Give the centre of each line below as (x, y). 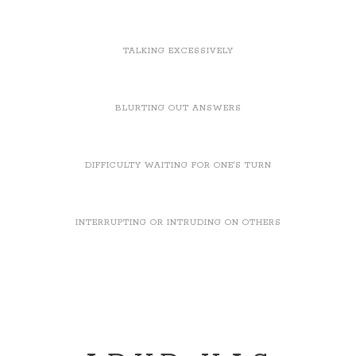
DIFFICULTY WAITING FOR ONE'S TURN (178, 165)
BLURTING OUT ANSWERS (178, 108)
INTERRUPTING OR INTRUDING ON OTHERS (178, 222)
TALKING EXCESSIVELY (178, 50)
